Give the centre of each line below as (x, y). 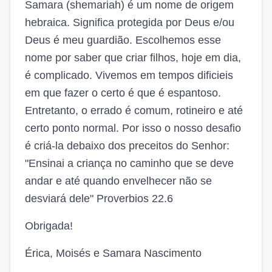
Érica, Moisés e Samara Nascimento (113, 253)
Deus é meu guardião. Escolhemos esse (123, 40)
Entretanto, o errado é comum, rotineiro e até (134, 110)
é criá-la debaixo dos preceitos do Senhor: (127, 146)
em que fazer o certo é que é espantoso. (123, 93)
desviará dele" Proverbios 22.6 (99, 199)
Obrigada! (49, 226)
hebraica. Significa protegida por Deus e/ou (130, 22)
